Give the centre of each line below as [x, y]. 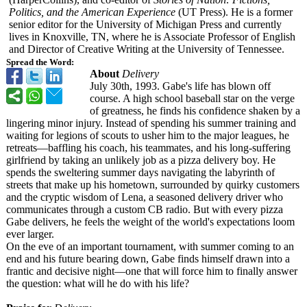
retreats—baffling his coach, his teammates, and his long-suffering [148, 148]
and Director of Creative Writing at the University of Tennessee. [147, 49]
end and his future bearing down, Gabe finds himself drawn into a [148, 259]
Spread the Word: [40, 62]
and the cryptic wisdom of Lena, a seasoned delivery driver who [145, 197]
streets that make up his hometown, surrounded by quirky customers [153, 185]
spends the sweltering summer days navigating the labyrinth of [140, 172]
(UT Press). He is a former [234, 12]
